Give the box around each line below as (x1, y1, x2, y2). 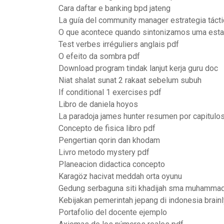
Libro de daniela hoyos (58, 99, 138, 109)
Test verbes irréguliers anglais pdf (58, 39, 179, 49)
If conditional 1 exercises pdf (58, 87, 161, 97)
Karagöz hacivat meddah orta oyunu (58, 171, 182, 181)
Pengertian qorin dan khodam (58, 135, 160, 145)
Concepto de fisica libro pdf (58, 123, 155, 133)
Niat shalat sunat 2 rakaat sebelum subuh (58, 75, 201, 85)
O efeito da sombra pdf (58, 51, 140, 61)
